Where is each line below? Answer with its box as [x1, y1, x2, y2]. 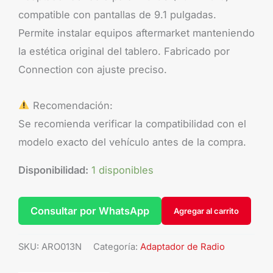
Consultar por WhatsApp [30, 204, 149, 217]
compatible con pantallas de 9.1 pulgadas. [18, 9, 216, 21]
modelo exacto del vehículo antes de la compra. [18, 135, 246, 148]
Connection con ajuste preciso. [18, 63, 167, 76]
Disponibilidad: [18, 164, 88, 177]
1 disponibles [91, 164, 154, 177]
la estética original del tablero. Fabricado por [18, 45, 230, 58]
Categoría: [93, 241, 140, 253]
